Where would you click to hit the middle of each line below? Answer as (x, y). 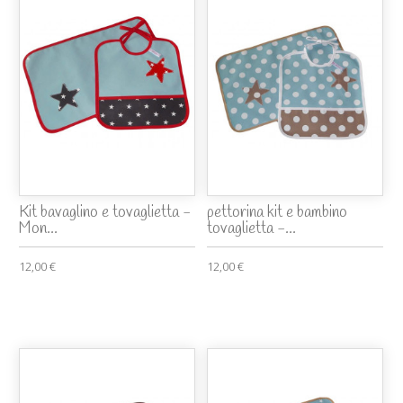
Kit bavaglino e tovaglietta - (105, 213)
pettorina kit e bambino (278, 213)
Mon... (39, 229)
